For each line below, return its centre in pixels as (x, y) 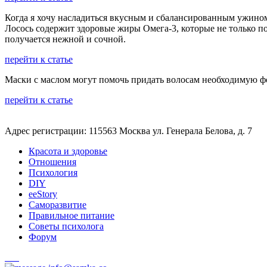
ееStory (43, 194)
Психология (53, 172)
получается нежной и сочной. (65, 39)
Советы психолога (66, 226)
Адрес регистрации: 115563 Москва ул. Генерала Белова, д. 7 (128, 131)
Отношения (52, 162)
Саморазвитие (58, 204)
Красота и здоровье (68, 151)
